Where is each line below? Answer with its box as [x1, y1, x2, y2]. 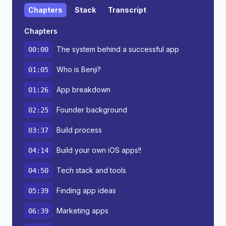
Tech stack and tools [56, 166, 126, 175]
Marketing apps [56, 206, 108, 215]
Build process [56, 126, 102, 134]
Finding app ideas [56, 186, 116, 195]
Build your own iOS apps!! [56, 146, 141, 154]
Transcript [108, 6, 146, 14]
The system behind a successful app [56, 45, 179, 53]
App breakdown [56, 85, 110, 94]
